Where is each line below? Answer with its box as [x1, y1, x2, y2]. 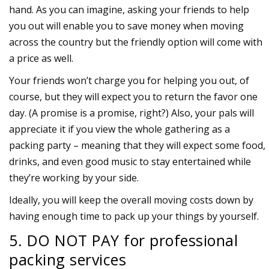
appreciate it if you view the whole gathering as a [9, 122, 230, 136]
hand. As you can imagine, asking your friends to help [9, 3, 249, 17]
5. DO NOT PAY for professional [9, 230, 238, 251]
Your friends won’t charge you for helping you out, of [9, 74, 249, 88]
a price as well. [9, 52, 73, 65]
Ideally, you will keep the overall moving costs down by [9, 193, 253, 207]
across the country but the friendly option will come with [9, 35, 262, 49]
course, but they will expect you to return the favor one [9, 90, 258, 104]
